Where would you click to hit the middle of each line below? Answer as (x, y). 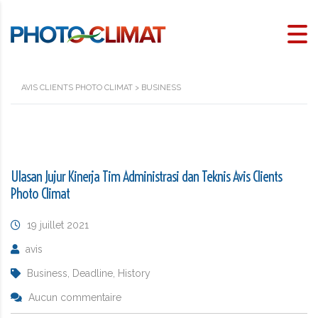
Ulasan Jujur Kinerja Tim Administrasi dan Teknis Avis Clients (146, 176)
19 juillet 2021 (58, 225)
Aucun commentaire (75, 297)
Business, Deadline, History (89, 273)
